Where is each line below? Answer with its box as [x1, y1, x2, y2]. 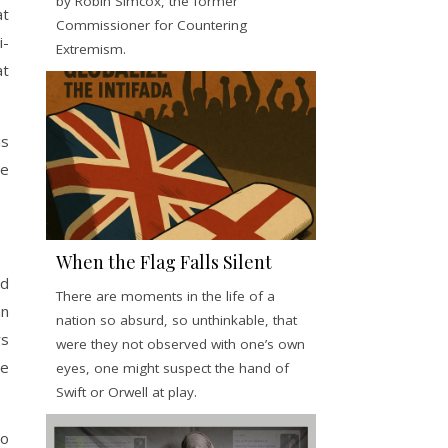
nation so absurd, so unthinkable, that [56, 310, 297, 329]
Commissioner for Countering [56, 15, 247, 34]
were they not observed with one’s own [56, 334, 305, 353]
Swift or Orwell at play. [56, 382, 197, 401]
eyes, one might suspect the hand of [56, 358, 289, 377]
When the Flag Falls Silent [56, 249, 272, 274]
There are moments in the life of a [56, 286, 275, 305]
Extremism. [56, 39, 126, 58]
